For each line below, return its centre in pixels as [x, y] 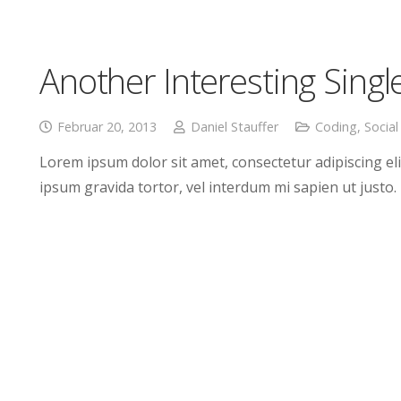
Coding [336, 127]
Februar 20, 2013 [107, 127]
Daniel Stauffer [234, 127]
